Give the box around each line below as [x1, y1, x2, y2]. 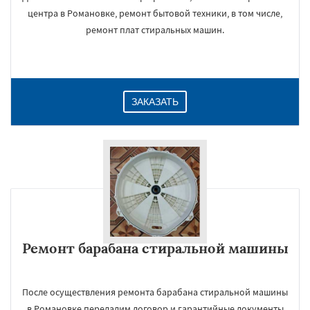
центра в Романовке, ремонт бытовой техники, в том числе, [28, 7, 282, 19]
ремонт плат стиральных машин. [86, 24, 224, 36]
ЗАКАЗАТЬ [131, 96, 179, 107]
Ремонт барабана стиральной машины [21, 239, 289, 257]
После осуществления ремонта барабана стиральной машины [22, 286, 288, 298]
